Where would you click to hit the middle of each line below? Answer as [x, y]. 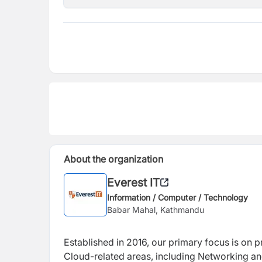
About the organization [113, 159]
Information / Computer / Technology [177, 197]
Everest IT [133, 182]
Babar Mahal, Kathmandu [156, 209]
